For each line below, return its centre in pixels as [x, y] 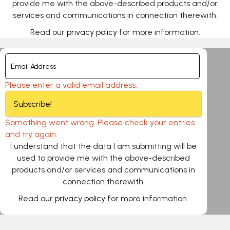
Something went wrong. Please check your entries [100, 122]
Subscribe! [33, 104]
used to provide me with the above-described [104, 158]
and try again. [31, 134]
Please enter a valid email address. [71, 85]
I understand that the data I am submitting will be [104, 146]
